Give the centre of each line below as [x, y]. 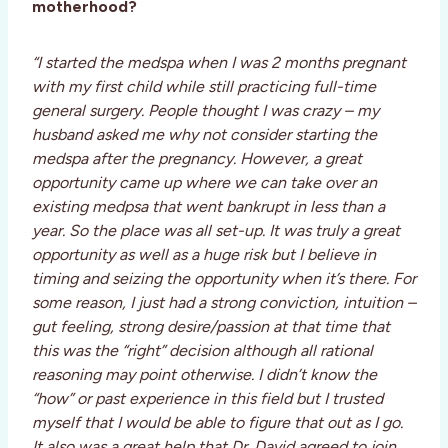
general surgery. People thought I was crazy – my [205, 111]
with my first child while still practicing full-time [204, 87]
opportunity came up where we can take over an [204, 183]
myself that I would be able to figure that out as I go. [217, 423]
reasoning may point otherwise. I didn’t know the [204, 375]
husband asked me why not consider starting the [204, 135]
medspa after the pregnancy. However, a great [197, 159]
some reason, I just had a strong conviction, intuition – [224, 303]
